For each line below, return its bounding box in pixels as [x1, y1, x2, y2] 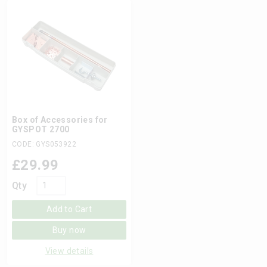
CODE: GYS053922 [12, 140, 76, 148]
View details [45, 246, 94, 256]
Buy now [52, 225, 86, 235]
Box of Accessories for [12, 115, 108, 125]
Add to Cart [46, 204, 92, 214]
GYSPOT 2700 [12, 125, 70, 134]
